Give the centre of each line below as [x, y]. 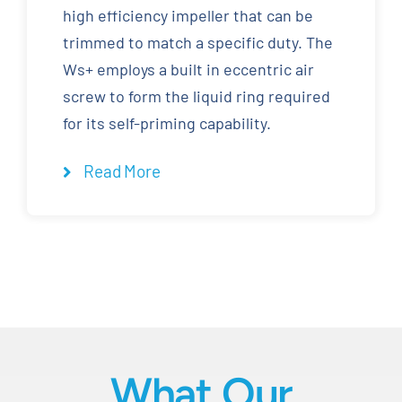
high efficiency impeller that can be [188, 16]
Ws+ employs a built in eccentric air [188, 70]
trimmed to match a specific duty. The [197, 43]
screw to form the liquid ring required [196, 96]
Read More [122, 171]
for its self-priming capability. [166, 123]
